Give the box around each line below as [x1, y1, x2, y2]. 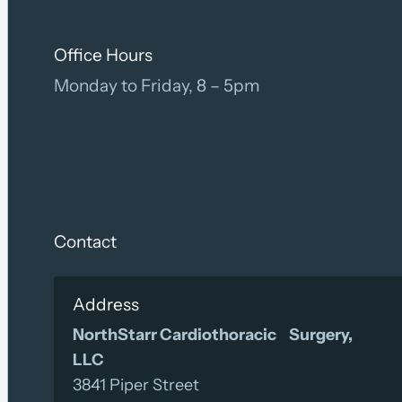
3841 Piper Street [73, 375, 209, 396]
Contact [54, 232, 117, 253]
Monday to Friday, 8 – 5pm [54, 75, 260, 97]
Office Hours [54, 45, 153, 66]
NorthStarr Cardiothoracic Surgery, [73, 325, 353, 345]
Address [73, 294, 139, 316]
